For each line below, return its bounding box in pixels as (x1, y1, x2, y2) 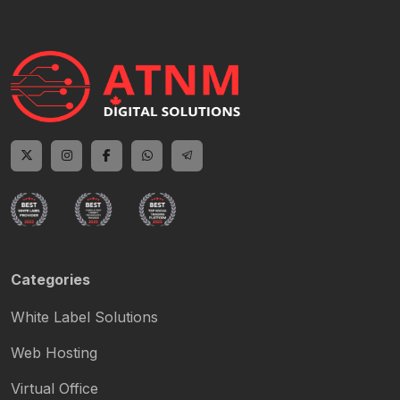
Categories (11, 271, 90, 289)
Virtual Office (11, 379, 98, 398)
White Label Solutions (11, 308, 158, 327)
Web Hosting (11, 344, 97, 362)
